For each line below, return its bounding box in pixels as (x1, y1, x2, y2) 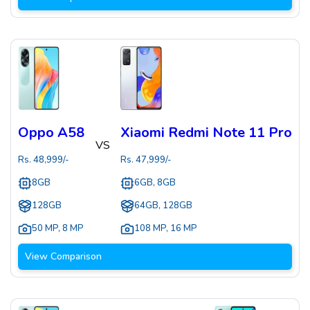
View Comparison (25, 250, 102, 264)
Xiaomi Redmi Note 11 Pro (120, 123, 292, 143)
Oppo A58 (18, 123, 84, 143)
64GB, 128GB (134, 199, 192, 212)
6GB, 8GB (134, 176, 176, 190)
